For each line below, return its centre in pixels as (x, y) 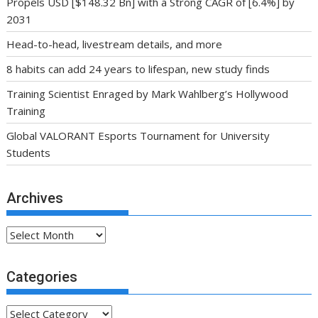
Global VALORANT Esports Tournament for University (138, 135)
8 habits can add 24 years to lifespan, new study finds (138, 68)
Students (29, 152)
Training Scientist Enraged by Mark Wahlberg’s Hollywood (148, 93)
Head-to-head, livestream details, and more (115, 44)
